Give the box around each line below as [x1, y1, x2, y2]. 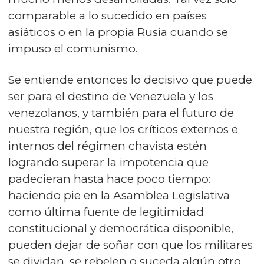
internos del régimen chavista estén [8, 139, 207, 153]
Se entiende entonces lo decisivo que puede [8, 73, 252, 87]
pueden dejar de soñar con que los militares [8, 238, 253, 252]
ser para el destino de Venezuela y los [8, 90, 213, 103]
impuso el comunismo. [8, 42, 138, 55]
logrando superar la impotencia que [8, 156, 209, 169]
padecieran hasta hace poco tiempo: [8, 172, 211, 186]
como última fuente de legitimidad [8, 205, 204, 219]
